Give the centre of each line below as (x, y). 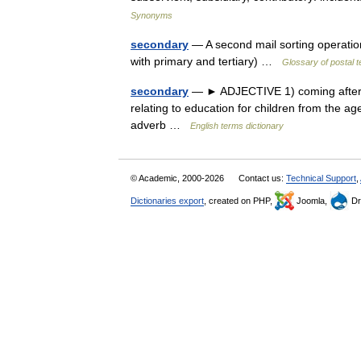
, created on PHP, (239, 201)
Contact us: (262, 178)
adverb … (160, 125)
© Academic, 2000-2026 (178, 178)
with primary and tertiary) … (206, 61)
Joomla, (312, 201)
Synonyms (151, 15)
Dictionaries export (167, 201)
